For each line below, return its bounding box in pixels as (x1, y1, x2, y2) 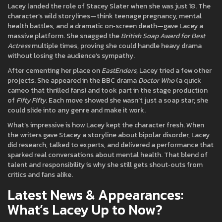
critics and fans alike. (7, 169, 73, 180)
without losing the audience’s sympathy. (7, 51, 135, 61)
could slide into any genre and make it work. (7, 105, 146, 115)
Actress (7, 41, 30, 51)
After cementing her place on (7, 65, 102, 76)
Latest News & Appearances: (7, 184, 183, 205)
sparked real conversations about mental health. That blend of (7, 150, 208, 160)
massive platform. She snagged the (7, 31, 121, 41)
